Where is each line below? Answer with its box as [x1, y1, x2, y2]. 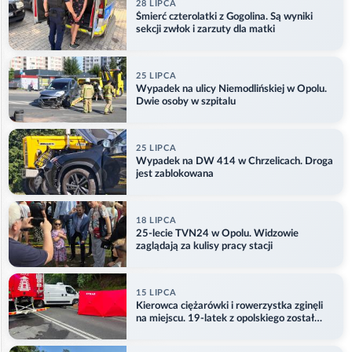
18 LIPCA [136, 215, 177, 225]
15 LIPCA [136, 288, 177, 297]
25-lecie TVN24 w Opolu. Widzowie [136, 228, 299, 239]
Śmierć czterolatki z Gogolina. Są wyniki [136, 11, 313, 22]
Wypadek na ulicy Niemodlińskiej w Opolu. [136, 83, 327, 94]
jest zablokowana [136, 168, 214, 179]
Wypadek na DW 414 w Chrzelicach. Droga [136, 156, 333, 167]
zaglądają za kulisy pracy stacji [136, 240, 273, 251]
